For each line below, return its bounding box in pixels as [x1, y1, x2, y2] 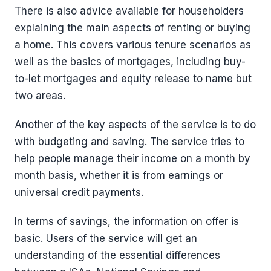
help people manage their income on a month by [15, 152, 250, 165]
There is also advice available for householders [15, 5, 244, 18]
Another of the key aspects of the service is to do [15, 119, 256, 131]
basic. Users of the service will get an [15, 232, 197, 245]
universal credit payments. [15, 186, 143, 199]
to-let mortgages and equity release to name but [15, 73, 252, 85]
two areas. [15, 90, 65, 102]
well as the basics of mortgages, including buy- [15, 56, 246, 68]
